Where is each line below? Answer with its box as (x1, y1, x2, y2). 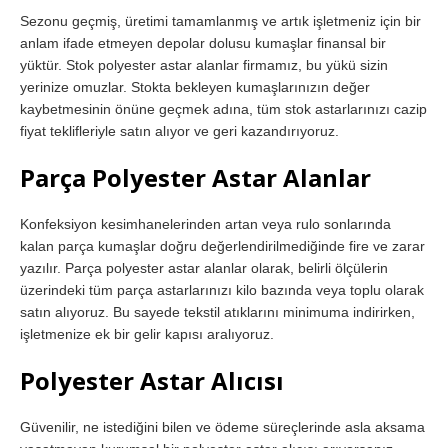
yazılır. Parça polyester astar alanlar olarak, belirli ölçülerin (20, 259, 388, 276)
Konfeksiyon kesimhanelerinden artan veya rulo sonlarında (20, 215, 391, 232)
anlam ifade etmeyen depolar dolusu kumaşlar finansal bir (20, 34, 386, 51)
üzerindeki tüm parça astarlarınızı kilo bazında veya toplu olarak (20, 281, 424, 298)
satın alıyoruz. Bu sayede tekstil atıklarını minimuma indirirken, (20, 303, 415, 320)
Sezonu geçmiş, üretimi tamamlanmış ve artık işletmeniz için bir (20, 12, 421, 29)
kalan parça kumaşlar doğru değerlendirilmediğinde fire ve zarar (20, 237, 425, 254)
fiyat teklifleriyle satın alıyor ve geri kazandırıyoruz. (20, 122, 339, 139)
